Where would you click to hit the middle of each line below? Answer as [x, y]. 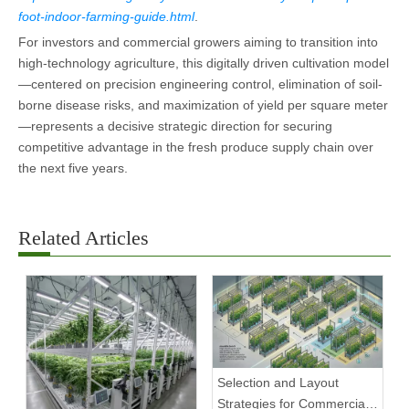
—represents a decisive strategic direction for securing [175, 126]
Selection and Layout [278, 383]
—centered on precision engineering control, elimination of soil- [200, 84]
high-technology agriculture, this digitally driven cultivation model [204, 63]
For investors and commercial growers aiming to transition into [198, 42]
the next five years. [73, 168]
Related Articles [84, 237]
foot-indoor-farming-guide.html [106, 16]
